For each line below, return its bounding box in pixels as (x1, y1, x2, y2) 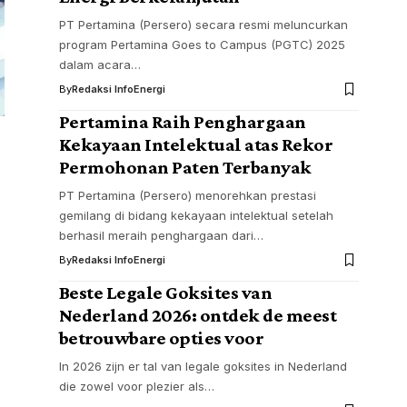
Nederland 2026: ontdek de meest (58, 304, 337, 327)
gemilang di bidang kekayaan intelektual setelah (58, 208, 333, 223)
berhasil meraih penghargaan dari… (58, 228, 263, 243)
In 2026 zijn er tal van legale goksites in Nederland (58, 359, 347, 374)
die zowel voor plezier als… (58, 379, 214, 394)
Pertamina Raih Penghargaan (58, 111, 306, 134)
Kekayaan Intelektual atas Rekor (58, 134, 333, 156)
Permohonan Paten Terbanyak (58, 156, 312, 179)
